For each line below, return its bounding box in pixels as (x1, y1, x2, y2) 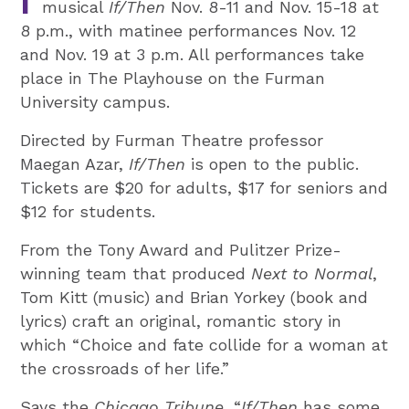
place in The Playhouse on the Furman (20, 68, 326, 89)
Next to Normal (251, 264, 373, 284)
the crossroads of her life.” (20, 359, 230, 379)
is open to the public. (185, 154, 360, 174)
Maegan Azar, (20, 154, 130, 174)
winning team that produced (20, 264, 252, 284)
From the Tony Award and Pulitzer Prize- (20, 240, 342, 260)
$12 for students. (20, 202, 156, 222)
